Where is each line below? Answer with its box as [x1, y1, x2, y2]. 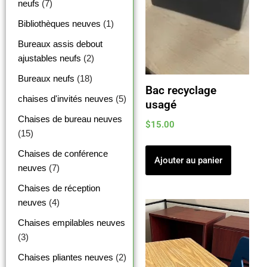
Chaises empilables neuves [18, 217, 125, 228]
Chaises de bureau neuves [18, 113, 122, 124]
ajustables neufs [18, 52, 81, 63]
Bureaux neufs [18, 73, 74, 83]
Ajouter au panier [154, 154, 222, 166]
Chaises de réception [18, 182, 100, 193]
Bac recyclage [145, 84, 216, 97]
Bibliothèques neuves [18, 18, 101, 29]
